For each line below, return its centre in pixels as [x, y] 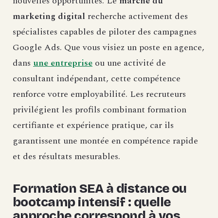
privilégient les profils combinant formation [100, 110]
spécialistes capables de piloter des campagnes [105, 32]
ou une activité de [129, 63]
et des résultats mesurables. [66, 157]
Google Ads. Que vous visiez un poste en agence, [109, 48]
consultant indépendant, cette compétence [97, 79]
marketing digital [49, 17]
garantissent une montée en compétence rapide [105, 141]
